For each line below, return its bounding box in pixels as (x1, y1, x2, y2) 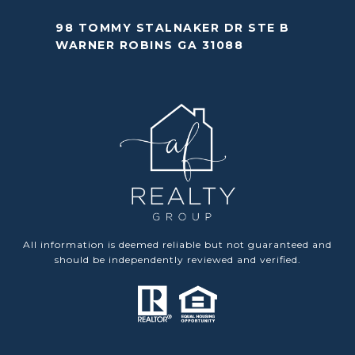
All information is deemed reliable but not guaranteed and (23, 239, 332, 251)
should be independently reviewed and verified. (54, 254, 301, 266)
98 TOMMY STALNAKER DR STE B (55, 21, 290, 36)
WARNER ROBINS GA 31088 (55, 38, 243, 53)
